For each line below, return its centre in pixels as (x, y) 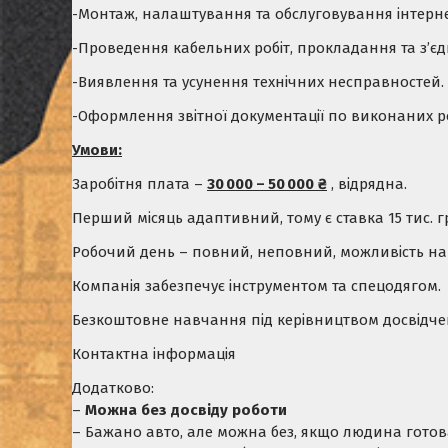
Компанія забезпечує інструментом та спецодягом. (256, 285)
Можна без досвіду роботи (186, 409)
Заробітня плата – (139, 183)
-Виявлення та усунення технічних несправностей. (258, 81)
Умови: (97, 149)
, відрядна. (367, 183)
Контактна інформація (154, 353)
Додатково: (113, 387)
